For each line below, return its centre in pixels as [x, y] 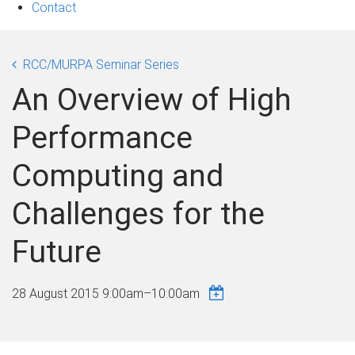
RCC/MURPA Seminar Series [101, 64]
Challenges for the [138, 214]
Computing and [118, 176]
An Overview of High [152, 99]
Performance [102, 137]
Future [57, 252]
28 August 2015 [57, 293]
